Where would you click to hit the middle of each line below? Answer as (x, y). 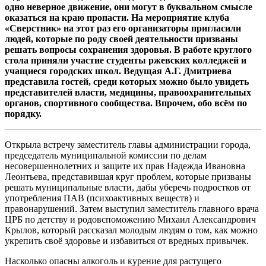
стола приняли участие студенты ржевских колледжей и (126, 60)
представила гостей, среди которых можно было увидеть (127, 81)
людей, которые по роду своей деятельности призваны (121, 39)
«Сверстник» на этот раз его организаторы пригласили (123, 28)
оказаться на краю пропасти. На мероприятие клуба (117, 17)
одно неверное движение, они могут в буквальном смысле (129, 7)
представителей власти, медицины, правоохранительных (128, 92)
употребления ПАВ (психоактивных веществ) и (102, 198)
